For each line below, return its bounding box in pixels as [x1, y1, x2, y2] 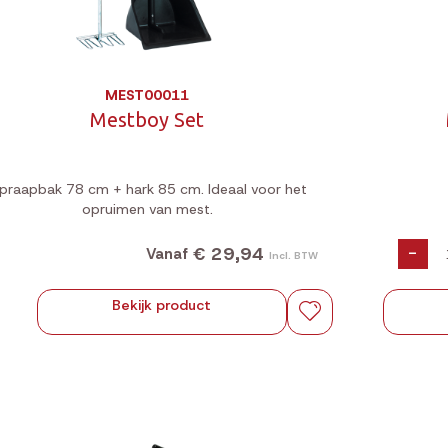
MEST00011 [105, 86, 190, 104]
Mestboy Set [90, 108, 205, 131]
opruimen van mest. [81, 200, 213, 218]
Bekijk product [112, 296, 212, 314]
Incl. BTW [268, 248, 318, 262]
